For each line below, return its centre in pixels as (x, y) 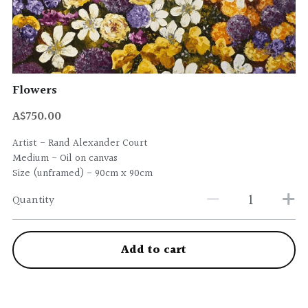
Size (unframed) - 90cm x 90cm (82, 174)
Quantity (33, 200)
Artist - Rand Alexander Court (80, 143)
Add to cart (154, 250)
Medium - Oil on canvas (65, 158)
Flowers (34, 90)
